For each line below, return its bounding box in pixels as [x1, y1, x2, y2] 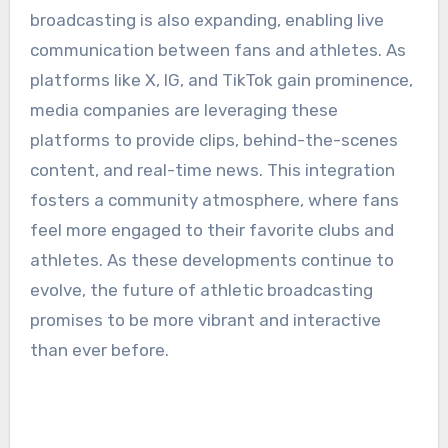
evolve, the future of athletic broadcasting [29, 280, 373, 301]
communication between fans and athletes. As [29, 40, 406, 61]
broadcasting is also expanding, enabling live [29, 10, 384, 31]
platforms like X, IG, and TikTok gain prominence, [29, 70, 413, 91]
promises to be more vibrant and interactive [29, 310, 381, 331]
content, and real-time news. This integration [29, 160, 395, 181]
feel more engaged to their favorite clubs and [29, 220, 394, 241]
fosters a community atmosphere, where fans [29, 190, 399, 211]
